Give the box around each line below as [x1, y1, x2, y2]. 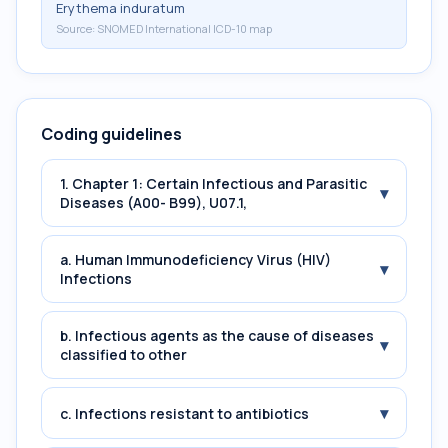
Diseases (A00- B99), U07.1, [60, 193, 247, 212]
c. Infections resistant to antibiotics [60, 403, 309, 423]
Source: [56, 21, 97, 36]
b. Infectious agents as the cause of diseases [60, 326, 374, 345]
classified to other [60, 345, 187, 364]
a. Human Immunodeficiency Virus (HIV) [60, 250, 331, 269]
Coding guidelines [41, 123, 182, 145]
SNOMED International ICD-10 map [97, 21, 272, 36]
